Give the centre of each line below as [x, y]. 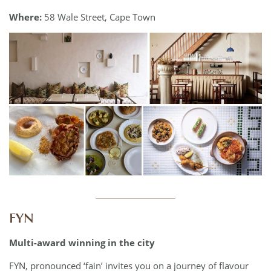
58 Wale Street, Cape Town [99, 17]
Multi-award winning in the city [83, 243]
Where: [25, 17]
